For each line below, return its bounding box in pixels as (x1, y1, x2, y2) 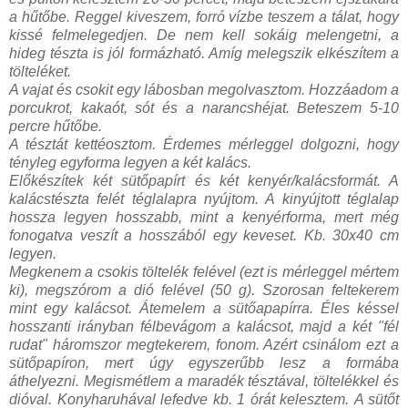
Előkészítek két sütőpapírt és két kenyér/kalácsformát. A (9, 172, 399, 189)
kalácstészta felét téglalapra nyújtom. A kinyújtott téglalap (9, 190, 399, 207)
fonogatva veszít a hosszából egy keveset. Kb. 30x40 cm (9, 227, 399, 243)
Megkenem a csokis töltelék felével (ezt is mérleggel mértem (9, 263, 399, 280)
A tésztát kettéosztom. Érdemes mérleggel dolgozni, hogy (9, 136, 399, 152)
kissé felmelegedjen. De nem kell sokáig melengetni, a (9, 26, 399, 43)
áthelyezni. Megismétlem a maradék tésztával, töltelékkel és (9, 372, 399, 389)
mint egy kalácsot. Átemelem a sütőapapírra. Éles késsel (9, 300, 399, 316)
